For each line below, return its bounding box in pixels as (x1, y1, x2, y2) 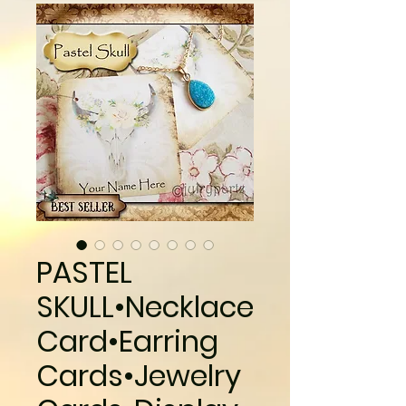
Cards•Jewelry (36, 355, 241, 396)
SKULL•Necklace (36, 286, 254, 327)
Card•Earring (36, 321, 218, 362)
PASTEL (36, 252, 132, 293)
